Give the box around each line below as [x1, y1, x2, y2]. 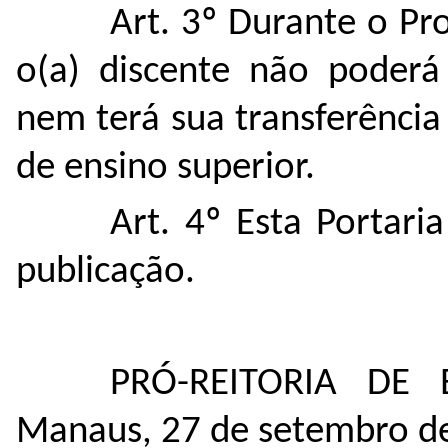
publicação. [16, 252, 195, 292]
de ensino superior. [16, 148, 315, 188]
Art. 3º [110, 4, 218, 44]
